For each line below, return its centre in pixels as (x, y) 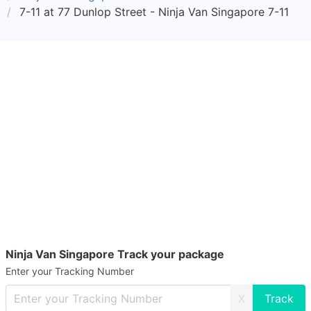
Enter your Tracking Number (70, 271)
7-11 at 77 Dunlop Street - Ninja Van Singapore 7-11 (154, 12)
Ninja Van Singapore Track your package (115, 254)
